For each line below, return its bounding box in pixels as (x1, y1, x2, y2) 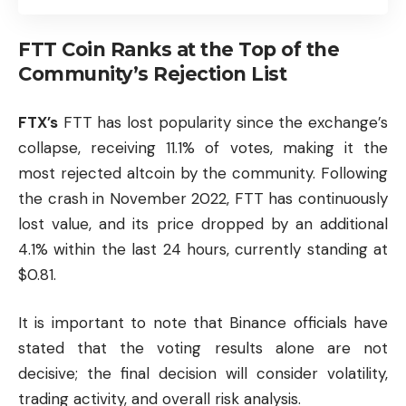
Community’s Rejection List (18, 63, 286, 86)
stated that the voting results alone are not (18, 338, 388, 359)
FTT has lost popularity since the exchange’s (58, 111, 388, 132)
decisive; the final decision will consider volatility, (18, 363, 388, 384)
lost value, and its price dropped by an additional (18, 213, 388, 234)
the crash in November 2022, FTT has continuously (18, 188, 388, 208)
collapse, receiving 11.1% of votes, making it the (18, 137, 388, 158)
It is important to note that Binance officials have (18, 313, 388, 333)
